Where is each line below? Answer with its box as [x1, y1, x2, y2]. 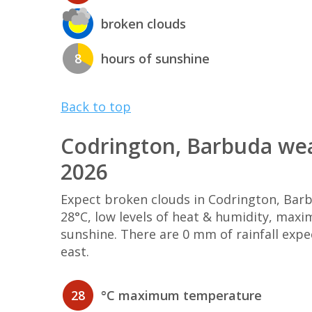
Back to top [61, 97, 131, 115]
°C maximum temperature [101, 287, 262, 304]
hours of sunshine [101, 50, 210, 68]
